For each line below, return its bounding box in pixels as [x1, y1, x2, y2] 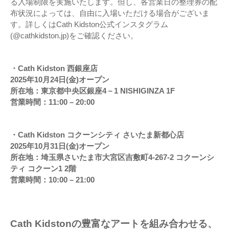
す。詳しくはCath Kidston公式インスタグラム [10, 20, 168, 29]
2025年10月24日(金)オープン [10, 75, 109, 84]
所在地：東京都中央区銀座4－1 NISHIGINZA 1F [10, 86, 175, 96]
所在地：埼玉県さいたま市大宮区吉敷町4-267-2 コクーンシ [10, 153, 214, 162]
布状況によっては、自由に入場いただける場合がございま [10, 9, 210, 18]
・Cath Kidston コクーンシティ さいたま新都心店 [10, 130, 184, 140]
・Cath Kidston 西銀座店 [10, 64, 98, 73]
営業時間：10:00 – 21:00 [10, 175, 95, 185]
